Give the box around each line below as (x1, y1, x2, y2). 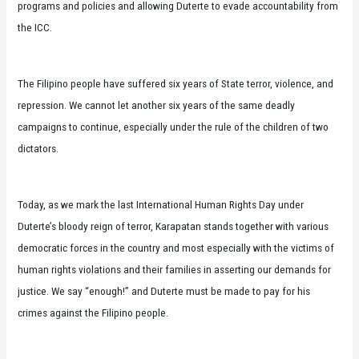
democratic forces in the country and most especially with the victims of (18, 241, 335, 255)
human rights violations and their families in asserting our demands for (18, 263, 332, 276)
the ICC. (18, 21, 53, 34)
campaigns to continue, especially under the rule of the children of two (18, 120, 329, 134)
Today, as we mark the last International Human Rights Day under (18, 198, 305, 212)
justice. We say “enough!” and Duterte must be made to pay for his (18, 284, 311, 298)
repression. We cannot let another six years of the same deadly (18, 99, 296, 112)
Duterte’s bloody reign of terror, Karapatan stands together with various (18, 220, 329, 233)
